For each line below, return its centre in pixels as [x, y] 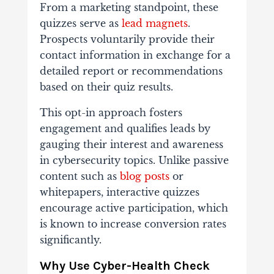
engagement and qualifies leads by [125, 129]
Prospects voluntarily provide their [127, 39]
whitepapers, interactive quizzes [119, 192]
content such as [80, 176]
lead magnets [154, 24]
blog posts [144, 176]
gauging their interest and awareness [131, 145]
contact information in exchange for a [135, 55]
